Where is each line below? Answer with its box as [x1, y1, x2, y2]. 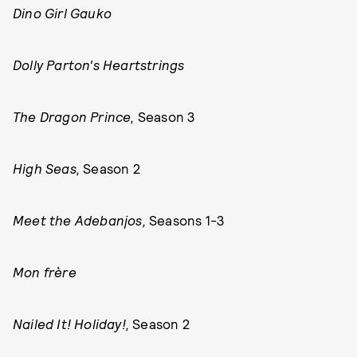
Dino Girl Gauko [13, 5, 112, 21]
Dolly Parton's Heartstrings [13, 57, 185, 73]
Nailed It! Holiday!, [13, 316, 133, 331]
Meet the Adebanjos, [13, 212, 149, 228]
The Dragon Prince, [13, 108, 135, 124]
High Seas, [13, 160, 84, 176]
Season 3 [134, 108, 195, 124]
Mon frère [13, 264, 76, 280]
